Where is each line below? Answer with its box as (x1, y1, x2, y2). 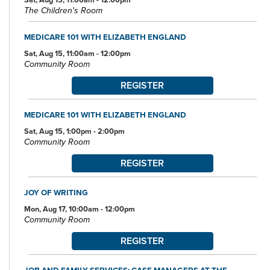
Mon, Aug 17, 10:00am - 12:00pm (24, 203, 135, 215)
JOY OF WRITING (24, 186, 88, 198)
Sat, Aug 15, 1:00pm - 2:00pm (24, 125, 125, 137)
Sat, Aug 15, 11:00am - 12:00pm (24, 48, 131, 59)
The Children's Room (24, 4, 102, 17)
